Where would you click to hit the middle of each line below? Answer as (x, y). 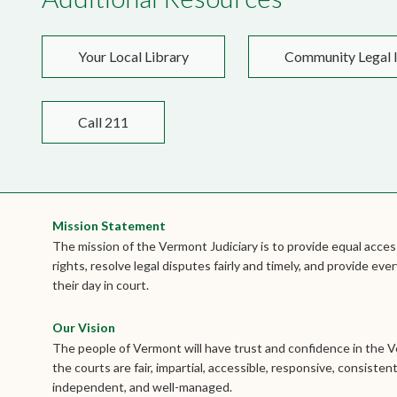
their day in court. (101, 284)
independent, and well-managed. (142, 386)
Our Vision (84, 327)
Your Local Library (134, 56)
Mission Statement (109, 225)
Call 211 (104, 121)
